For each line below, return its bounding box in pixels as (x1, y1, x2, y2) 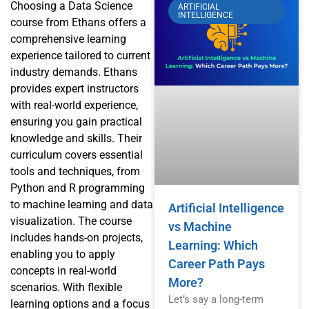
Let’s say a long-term (168, 293, 263, 306)
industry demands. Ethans (10, 65, 137, 79)
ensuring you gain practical (10, 114, 142, 128)
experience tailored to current (10, 48, 150, 62)
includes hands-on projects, (10, 230, 143, 244)
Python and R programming (10, 181, 145, 195)
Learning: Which (168, 238, 258, 253)
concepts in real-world (10, 263, 117, 277)
